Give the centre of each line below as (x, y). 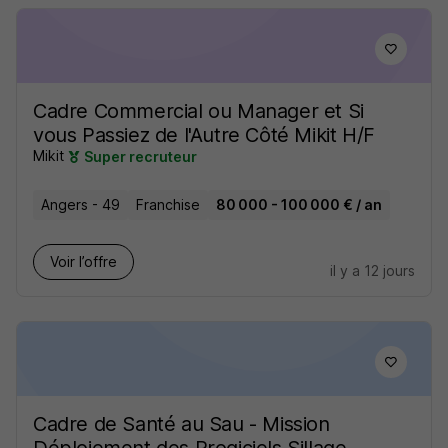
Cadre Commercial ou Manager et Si (198, 111)
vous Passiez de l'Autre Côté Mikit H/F (204, 135)
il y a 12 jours (372, 271)
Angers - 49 (80, 205)
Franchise (168, 205)
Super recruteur (140, 157)
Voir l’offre (83, 262)
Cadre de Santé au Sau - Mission (181, 424)
